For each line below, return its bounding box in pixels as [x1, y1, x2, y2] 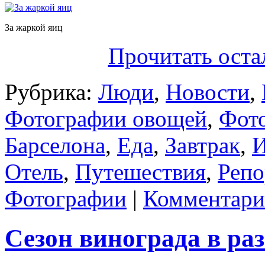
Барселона [5, 132, 105, 158]
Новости [166, 79, 250, 105]
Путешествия [75, 159, 206, 185]
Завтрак [165, 132, 240, 158]
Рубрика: [5, 79, 98, 105]
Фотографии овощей [5, 105, 207, 131]
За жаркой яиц [5, 22, 63, 33]
